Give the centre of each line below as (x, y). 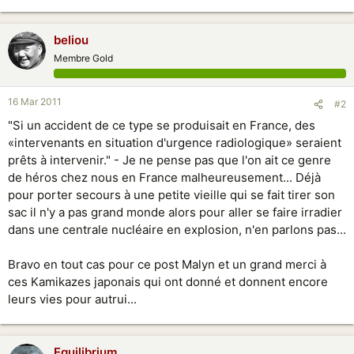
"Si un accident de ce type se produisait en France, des (162, 125)
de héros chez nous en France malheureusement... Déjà (164, 177)
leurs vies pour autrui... (72, 299)
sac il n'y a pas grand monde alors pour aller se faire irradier (175, 212)
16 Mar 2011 (35, 102)
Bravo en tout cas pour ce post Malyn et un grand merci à (167, 264)
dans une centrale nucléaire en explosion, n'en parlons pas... (177, 230)
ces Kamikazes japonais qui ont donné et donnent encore (168, 282)
